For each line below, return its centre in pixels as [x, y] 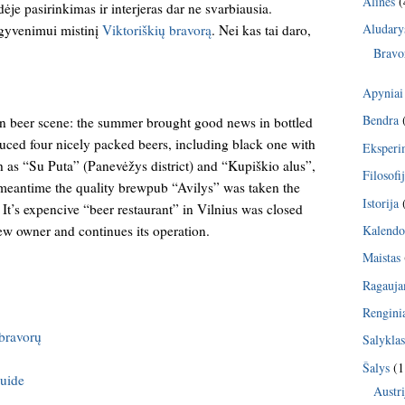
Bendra [381, 120]
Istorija [381, 202]
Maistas [382, 258]
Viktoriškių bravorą [157, 29]
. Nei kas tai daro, [261, 29]
